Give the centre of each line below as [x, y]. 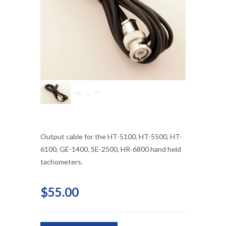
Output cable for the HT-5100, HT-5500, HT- [111, 136]
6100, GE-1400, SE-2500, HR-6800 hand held [111, 149]
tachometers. [62, 162]
